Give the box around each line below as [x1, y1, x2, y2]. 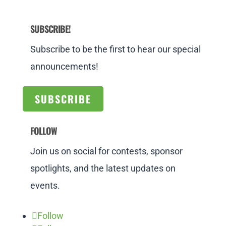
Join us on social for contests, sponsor [30, 146, 183, 157]
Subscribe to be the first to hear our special [30, 44, 201, 55]
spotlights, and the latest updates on [30, 163, 176, 174]
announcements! [30, 61, 98, 72]
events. [30, 180, 60, 191]
